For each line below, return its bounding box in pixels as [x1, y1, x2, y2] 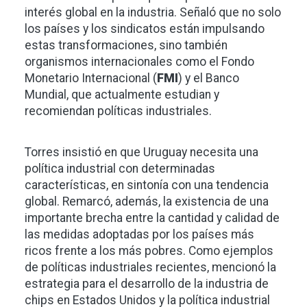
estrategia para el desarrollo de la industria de [25, 277, 269, 291]
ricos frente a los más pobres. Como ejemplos [25, 244, 273, 258]
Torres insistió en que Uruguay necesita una [25, 145, 258, 160]
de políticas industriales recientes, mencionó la [25, 260, 276, 275]
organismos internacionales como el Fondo [25, 55, 254, 69]
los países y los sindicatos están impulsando [25, 22, 265, 36]
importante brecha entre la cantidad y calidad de [25, 211, 280, 225]
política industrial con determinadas [25, 162, 215, 176]
